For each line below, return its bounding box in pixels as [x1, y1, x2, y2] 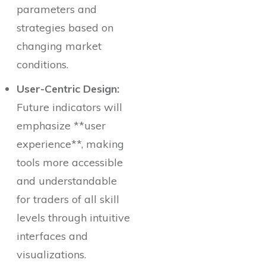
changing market [17, 39, 102, 53]
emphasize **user [17, 119, 106, 133]
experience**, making [17, 137, 124, 151]
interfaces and [17, 229, 88, 243]
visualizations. [17, 248, 86, 262]
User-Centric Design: [17, 82, 119, 96]
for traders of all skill [17, 192, 119, 207]
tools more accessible [17, 156, 123, 170]
